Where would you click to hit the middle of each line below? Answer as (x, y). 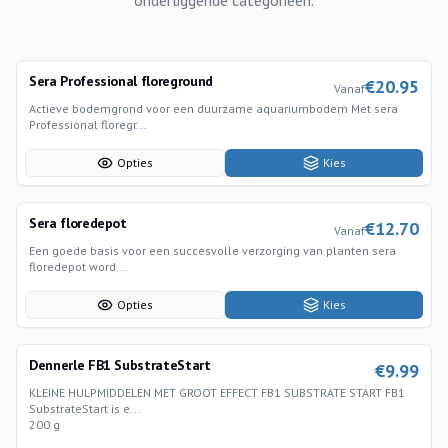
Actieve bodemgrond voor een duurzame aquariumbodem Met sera (213, 108)
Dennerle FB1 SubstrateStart (120, 365)
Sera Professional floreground (121, 81)
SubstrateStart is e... (85, 408)
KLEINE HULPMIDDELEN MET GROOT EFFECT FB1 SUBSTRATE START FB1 (217, 392)
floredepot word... (78, 266)
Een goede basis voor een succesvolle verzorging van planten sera (212, 250)
